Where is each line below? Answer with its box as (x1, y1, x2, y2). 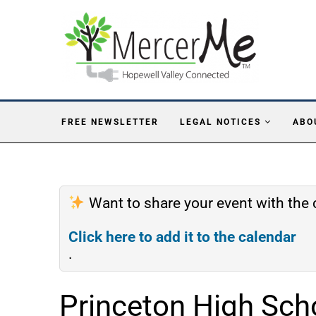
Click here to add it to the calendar (68, 228, 296, 245)
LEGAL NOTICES (180, 116, 261, 127)
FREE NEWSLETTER (61, 116, 159, 127)
